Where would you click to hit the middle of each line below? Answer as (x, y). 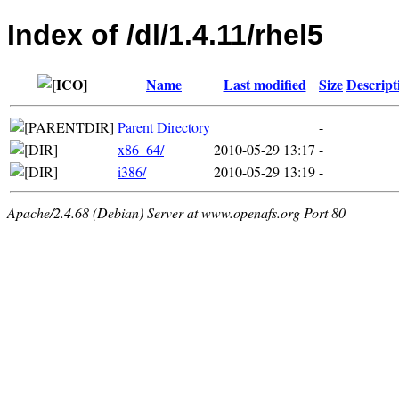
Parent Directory (164, 126)
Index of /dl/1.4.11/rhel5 (165, 35)
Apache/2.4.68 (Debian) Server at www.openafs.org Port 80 (176, 212)
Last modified (265, 84)
